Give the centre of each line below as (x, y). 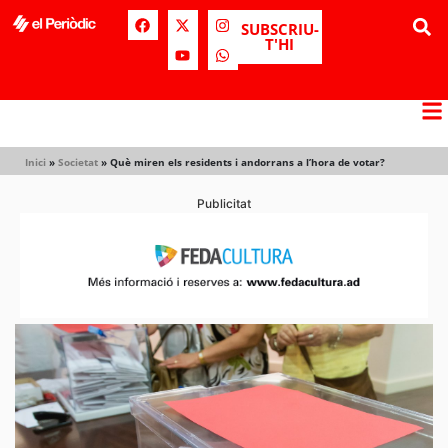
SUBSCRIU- (279, 29)
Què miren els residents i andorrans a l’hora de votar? (247, 162)
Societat (78, 162)
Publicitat (224, 203)
